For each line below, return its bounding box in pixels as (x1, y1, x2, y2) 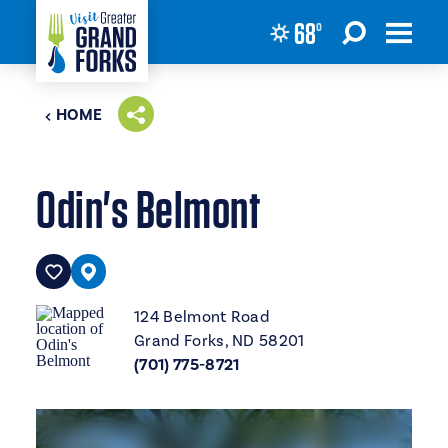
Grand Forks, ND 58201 (134, 331, 305, 350)
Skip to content (24, 22, 138, 41)
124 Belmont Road (134, 307, 270, 326)
